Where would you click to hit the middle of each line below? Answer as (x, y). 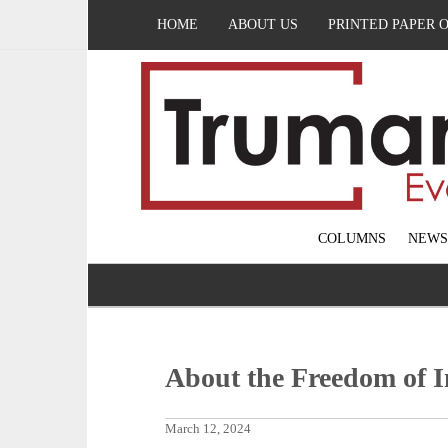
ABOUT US (263, 24)
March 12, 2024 (208, 429)
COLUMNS (351, 239)
